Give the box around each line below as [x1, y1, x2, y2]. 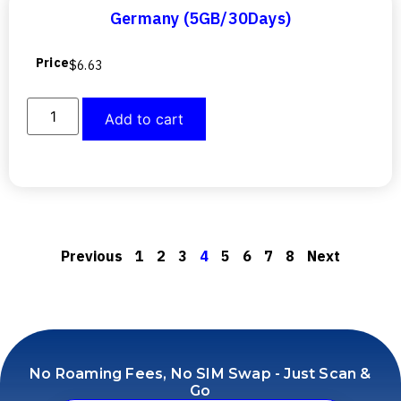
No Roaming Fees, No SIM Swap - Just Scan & [30, 364, 371, 382]
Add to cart [105, 109, 184, 128]
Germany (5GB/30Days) [110, 8, 291, 30]
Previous [61, 246, 123, 265]
